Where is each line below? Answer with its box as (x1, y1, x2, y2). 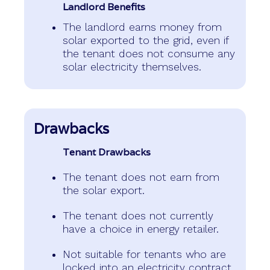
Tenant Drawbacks (63, 145, 151, 159)
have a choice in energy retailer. (63, 222, 219, 235)
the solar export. (63, 184, 145, 196)
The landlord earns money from (63, 20, 222, 33)
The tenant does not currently (63, 209, 213, 222)
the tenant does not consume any (63, 47, 235, 60)
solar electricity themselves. (63, 60, 201, 73)
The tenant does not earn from (63, 171, 219, 183)
